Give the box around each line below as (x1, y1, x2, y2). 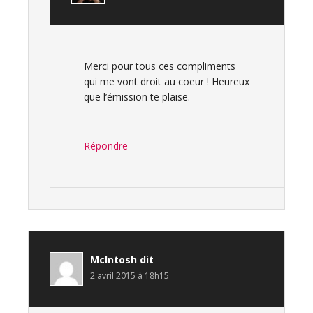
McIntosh (90, 253, 137, 266)
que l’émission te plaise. (84, 90, 190, 103)
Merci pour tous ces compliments (84, 59, 235, 73)
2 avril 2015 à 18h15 (90, 270, 169, 282)
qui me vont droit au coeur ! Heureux (84, 75, 249, 88)
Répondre (84, 139, 128, 152)
